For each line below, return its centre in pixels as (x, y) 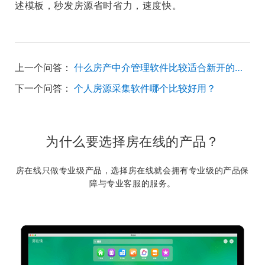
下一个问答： (43, 88)
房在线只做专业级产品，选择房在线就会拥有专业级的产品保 (132, 170)
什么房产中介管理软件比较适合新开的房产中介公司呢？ (239, 67)
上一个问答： (43, 67)
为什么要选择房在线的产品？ (132, 141)
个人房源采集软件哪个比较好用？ (145, 88)
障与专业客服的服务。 (132, 183)
